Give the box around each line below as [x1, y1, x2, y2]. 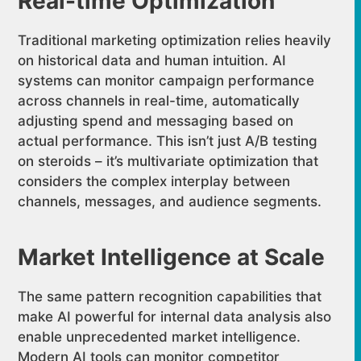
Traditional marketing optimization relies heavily [18, 31, 332, 48]
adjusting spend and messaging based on [18, 112, 294, 129]
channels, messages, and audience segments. [18, 193, 322, 210]
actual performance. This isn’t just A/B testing [18, 132, 318, 149]
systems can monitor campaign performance [18, 72, 315, 89]
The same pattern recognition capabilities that [18, 288, 322, 305]
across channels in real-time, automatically [18, 92, 301, 109]
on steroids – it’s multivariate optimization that [18, 152, 319, 169]
